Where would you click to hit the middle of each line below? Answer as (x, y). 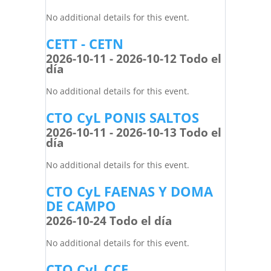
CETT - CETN (84, 44)
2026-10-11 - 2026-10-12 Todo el (133, 59)
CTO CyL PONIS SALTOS (122, 117)
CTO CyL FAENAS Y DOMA (129, 191)
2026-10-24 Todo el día (109, 221)
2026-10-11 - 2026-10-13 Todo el (133, 132)
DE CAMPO (81, 206)
